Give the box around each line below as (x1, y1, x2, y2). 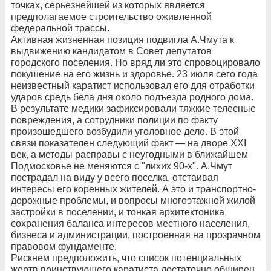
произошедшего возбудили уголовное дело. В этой (11, 126, 239, 137)
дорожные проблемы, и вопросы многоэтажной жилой (11, 195, 255, 206)
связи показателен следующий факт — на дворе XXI (11, 137, 246, 148)
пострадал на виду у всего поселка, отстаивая (11, 172, 218, 183)
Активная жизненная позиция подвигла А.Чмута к (11, 34, 234, 45)
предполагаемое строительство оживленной (11, 11, 212, 22)
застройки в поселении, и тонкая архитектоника (11, 206, 224, 217)
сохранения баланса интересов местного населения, (11, 218, 250, 229)
